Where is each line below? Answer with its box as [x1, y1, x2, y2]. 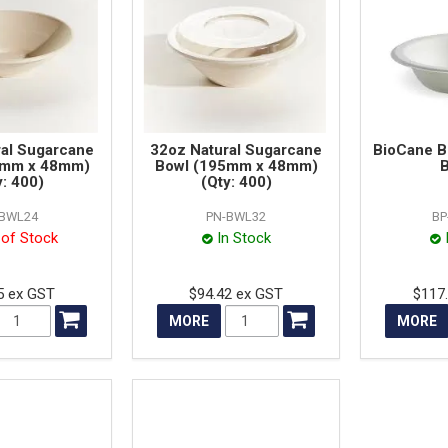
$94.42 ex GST [189, 284, 284, 303]
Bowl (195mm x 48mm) [154, 156, 318, 175]
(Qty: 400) [200, 172, 272, 191]
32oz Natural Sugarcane [150, 140, 323, 159]
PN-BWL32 [206, 208, 267, 224]
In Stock [216, 228, 271, 247]
